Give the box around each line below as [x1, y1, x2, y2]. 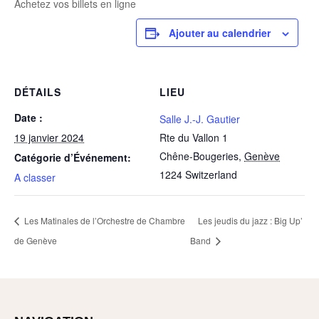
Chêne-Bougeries [159, 149, 239, 163]
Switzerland [185, 167, 237, 182]
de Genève [14, 234, 57, 246]
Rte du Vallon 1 [159, 130, 228, 145]
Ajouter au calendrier [169, 26, 271, 40]
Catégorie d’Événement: [14, 150, 131, 164]
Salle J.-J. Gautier [159, 112, 240, 126]
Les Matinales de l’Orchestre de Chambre [22, 214, 185, 226]
